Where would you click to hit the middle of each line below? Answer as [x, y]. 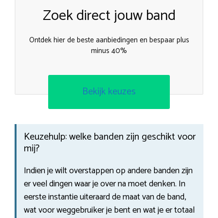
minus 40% [109, 51]
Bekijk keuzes [109, 91]
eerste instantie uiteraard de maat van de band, [105, 197]
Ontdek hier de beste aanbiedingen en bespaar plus [109, 40]
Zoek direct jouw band [109, 16]
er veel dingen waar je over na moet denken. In [105, 184]
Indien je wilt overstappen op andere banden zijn [108, 171]
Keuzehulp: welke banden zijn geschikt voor [110, 137]
